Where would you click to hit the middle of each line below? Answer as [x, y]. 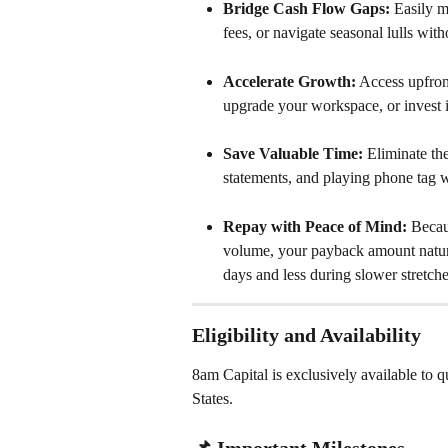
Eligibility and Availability [306, 334]
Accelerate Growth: [289, 81]
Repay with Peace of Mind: [315, 226]
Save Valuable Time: [293, 154]
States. [212, 398]
